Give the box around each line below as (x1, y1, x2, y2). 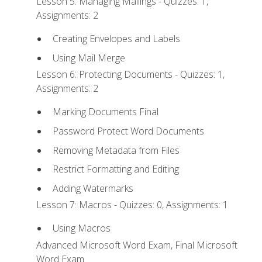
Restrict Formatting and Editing (52, 163, 179, 176)
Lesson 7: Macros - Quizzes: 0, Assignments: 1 (36, 198, 229, 211)
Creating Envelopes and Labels (52, 32, 180, 46)
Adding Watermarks (52, 181, 133, 195)
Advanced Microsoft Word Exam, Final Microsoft (36, 238, 238, 251)
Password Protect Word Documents (52, 124, 204, 137)
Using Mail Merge (52, 51, 125, 64)
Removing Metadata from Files (52, 143, 180, 157)
